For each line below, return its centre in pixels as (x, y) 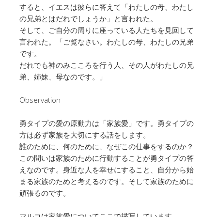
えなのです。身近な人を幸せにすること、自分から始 (107, 170)
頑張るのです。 (45, 193)
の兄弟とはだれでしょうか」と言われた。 (88, 19)
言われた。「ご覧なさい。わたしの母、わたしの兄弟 (107, 42)
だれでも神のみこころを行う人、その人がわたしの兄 (107, 65)
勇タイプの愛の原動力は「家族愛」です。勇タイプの (107, 123)
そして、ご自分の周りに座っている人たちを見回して (107, 30)
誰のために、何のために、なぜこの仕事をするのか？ (107, 147)
